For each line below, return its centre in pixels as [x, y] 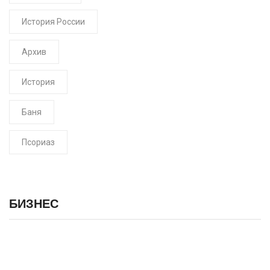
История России [53, 21]
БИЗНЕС [34, 203]
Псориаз [38, 142]
